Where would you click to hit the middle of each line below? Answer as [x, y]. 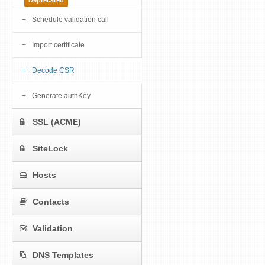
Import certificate [58, 45]
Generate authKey [61, 96]
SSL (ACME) [57, 122]
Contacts [51, 202]
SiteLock [50, 149]
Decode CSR [53, 71]
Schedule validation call [70, 20]
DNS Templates [63, 255]
